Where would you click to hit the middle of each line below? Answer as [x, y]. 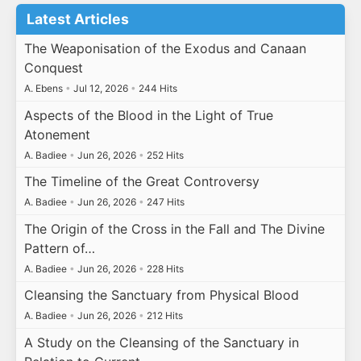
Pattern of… [59, 248]
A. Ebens [44, 88]
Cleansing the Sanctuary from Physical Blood [161, 295]
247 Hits [164, 202]
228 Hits [164, 268]
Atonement [57, 134]
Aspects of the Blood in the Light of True [148, 115]
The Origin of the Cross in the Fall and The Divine [174, 228]
